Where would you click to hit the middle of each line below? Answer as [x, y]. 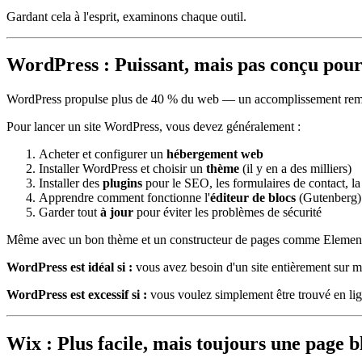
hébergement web [215, 154]
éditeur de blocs [253, 198]
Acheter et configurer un [103, 154]
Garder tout [69, 213]
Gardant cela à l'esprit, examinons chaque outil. [126, 16]
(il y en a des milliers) [295, 169]
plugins [122, 183]
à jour [117, 213]
